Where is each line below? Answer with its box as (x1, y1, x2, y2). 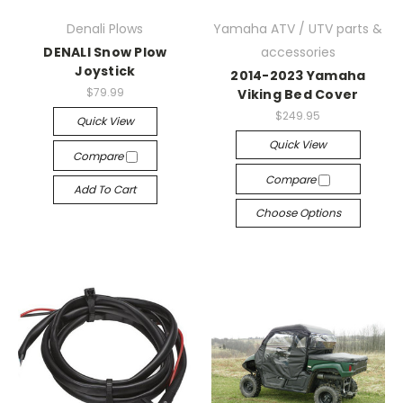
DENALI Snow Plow (43, 42, 167, 61)
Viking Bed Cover (237, 85, 359, 103)
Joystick (75, 61, 136, 80)
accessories (260, 42, 336, 61)
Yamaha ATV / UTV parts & (213, 19, 383, 38)
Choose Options (255, 204, 341, 220)
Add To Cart (74, 181, 137, 197)
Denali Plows (67, 19, 144, 38)
